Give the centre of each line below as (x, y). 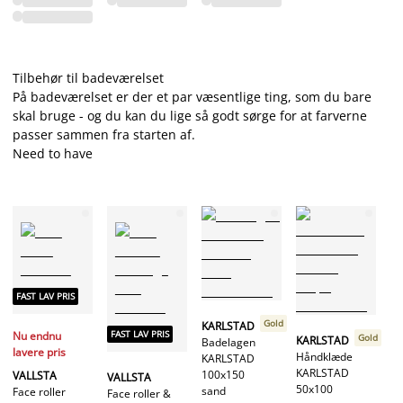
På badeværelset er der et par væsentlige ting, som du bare (192, 97)
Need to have (53, 154)
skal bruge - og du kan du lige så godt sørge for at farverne (190, 116)
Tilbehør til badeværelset (88, 78)
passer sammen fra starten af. (104, 135)
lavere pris (39, 352)
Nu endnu (37, 336)
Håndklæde (324, 357)
